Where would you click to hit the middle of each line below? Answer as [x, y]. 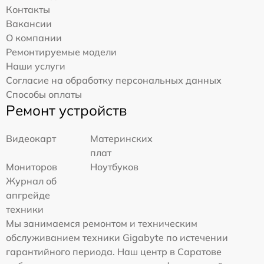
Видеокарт [31, 138]
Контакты [28, 9]
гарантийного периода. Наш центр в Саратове [114, 251]
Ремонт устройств [66, 110]
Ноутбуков [115, 166]
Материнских [122, 138]
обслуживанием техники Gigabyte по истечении [117, 237]
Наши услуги [36, 66]
